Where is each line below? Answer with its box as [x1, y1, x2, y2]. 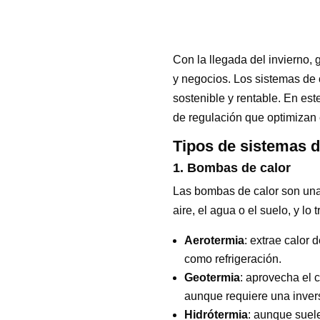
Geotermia [184, 271, 240, 284]
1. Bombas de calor [172, 160, 291, 175]
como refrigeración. [184, 252, 281, 265]
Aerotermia [184, 234, 244, 246]
